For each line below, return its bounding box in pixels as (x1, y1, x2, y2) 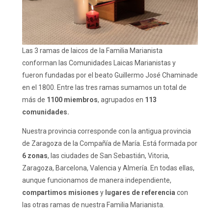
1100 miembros (46, 96, 98, 104)
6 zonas (22, 152, 48, 160)
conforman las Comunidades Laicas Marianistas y (22, 59, 176, 67)
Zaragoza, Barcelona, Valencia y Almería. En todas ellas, (22, 164, 194, 172)
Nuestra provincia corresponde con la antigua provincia (22, 127, 191, 136)
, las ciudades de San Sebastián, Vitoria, (47, 152, 169, 160)
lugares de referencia (105, 189, 175, 197)
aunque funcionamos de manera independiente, (22, 176, 171, 185)
